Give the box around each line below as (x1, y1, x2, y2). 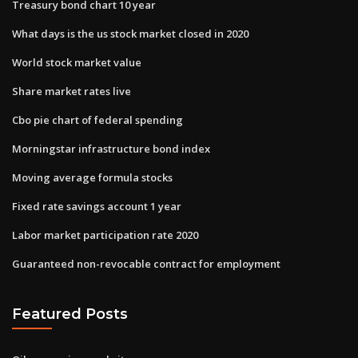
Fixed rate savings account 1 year (12, 198, 181, 213)
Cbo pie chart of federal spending (12, 112, 183, 127)
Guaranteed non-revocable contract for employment (12, 256, 280, 271)
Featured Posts (12, 305, 128, 323)
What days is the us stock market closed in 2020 (12, 26, 249, 41)
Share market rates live (12, 83, 131, 98)
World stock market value (12, 54, 141, 70)
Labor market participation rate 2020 (12, 227, 198, 242)
